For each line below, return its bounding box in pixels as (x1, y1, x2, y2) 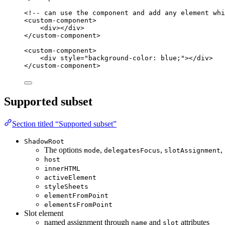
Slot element (24, 209, 63, 218)
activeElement (44, 174, 96, 182)
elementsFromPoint (44, 201, 113, 209)
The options (44, 146, 84, 155)
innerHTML (44, 165, 80, 173)
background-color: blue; (88, 54, 181, 62)
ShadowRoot (24, 138, 64, 146)
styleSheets (44, 183, 88, 191)
